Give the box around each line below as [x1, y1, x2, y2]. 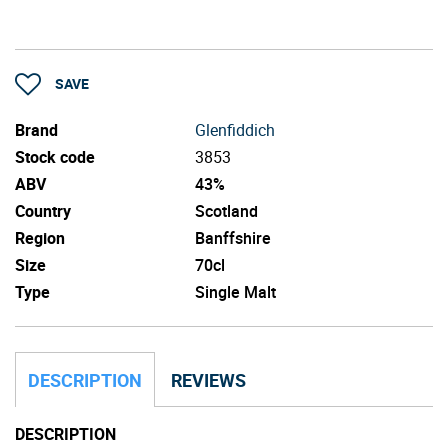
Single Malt [195, 280, 276, 303]
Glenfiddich [195, 118, 275, 141]
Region [15, 226, 65, 249]
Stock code [15, 145, 95, 168]
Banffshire [195, 226, 271, 249]
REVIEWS [171, 367, 246, 392]
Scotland [195, 199, 258, 222]
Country [15, 199, 71, 222]
